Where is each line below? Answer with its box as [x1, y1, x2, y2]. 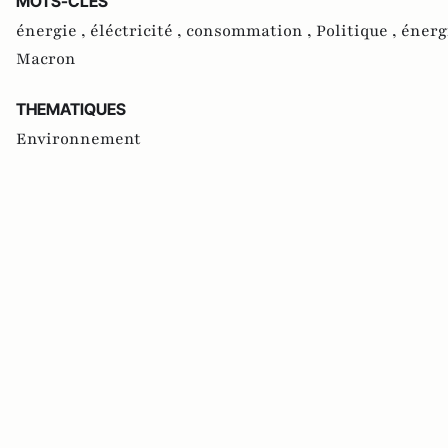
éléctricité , [90, 19, 186, 42]
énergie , [16, 19, 90, 42]
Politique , [316, 19, 401, 42]
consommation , [186, 19, 316, 42]
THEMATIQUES [16, 98, 126, 119]
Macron [16, 47, 76, 70]
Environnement [16, 127, 141, 150]
